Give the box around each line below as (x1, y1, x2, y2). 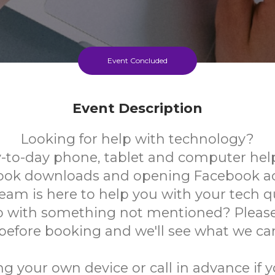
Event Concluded (107, 56, 168, 65)
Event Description (72, 100, 203, 117)
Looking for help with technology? (21, 131, 254, 147)
